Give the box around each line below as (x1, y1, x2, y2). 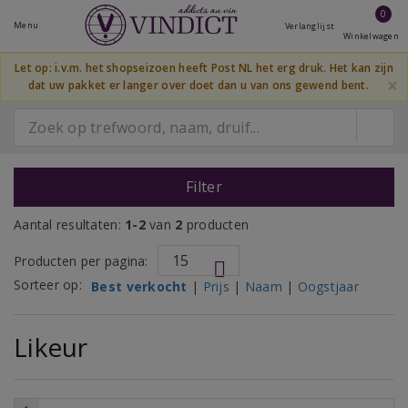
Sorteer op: (14, 276, 82, 293)
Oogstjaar (297, 277, 360, 295)
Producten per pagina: (14, 252, 148, 270)
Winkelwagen (343, 30, 399, 42)
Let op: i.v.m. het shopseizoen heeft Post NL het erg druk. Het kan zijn (15, 60, 393, 75)
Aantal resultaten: (14, 216, 121, 233)
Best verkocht (91, 277, 188, 295)
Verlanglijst (284, 20, 335, 32)
